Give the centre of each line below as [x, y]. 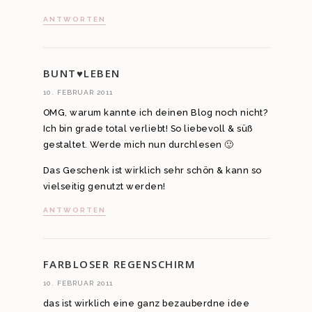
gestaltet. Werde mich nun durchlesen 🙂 [138, 144]
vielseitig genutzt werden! [104, 187]
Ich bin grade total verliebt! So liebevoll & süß [148, 128]
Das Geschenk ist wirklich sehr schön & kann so [152, 171]
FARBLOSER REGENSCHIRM [119, 264]
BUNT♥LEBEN [81, 73]
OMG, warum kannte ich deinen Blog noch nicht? [155, 112]
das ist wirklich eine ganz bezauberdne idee [146, 303]
